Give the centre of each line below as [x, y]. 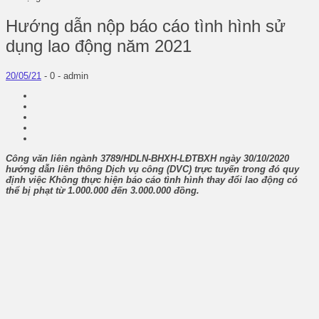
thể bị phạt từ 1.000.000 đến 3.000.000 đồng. [103, 190]
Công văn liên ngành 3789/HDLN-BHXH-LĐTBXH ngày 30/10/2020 [147, 158]
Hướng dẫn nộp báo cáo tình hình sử [146, 26]
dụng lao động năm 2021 [99, 46]
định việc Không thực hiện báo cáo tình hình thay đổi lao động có [152, 179]
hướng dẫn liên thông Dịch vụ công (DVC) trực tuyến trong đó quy [152, 169]
